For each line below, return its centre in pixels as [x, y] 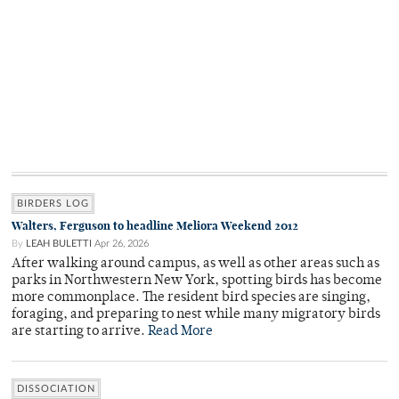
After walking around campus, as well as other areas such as [195, 265]
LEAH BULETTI [59, 244]
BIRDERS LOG [53, 204]
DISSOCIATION [56, 389]
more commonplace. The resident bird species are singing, [191, 298]
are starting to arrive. [80, 332]
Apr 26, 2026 [122, 244]
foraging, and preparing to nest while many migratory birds [196, 315]
